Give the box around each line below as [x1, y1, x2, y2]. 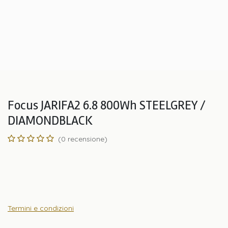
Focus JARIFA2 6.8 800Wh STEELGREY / [8, 98, 206, 113]
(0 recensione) [58, 134, 107, 144]
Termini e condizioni [8, 204, 74, 213]
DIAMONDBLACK [8, 113, 93, 128]
